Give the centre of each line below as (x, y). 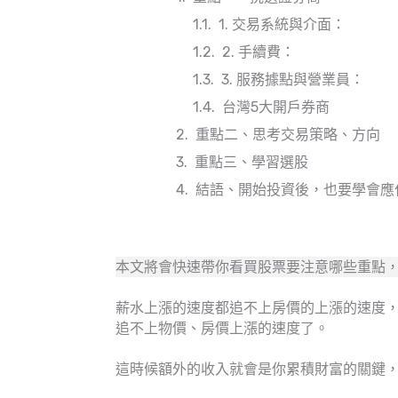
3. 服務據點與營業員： (293, 80)
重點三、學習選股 (251, 163)
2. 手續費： (259, 52)
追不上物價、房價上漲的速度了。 (222, 329)
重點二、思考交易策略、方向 (288, 135)
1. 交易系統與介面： (283, 25)
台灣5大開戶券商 (276, 107)
